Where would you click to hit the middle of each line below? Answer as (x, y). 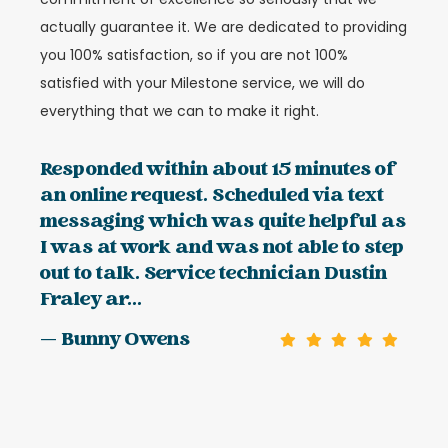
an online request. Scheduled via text (212, 196)
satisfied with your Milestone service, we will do (202, 83)
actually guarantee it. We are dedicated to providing (223, 27)
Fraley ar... (91, 300)
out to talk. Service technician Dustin (213, 274)
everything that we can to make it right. (179, 111)
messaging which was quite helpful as (223, 222)
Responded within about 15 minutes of (218, 170)
